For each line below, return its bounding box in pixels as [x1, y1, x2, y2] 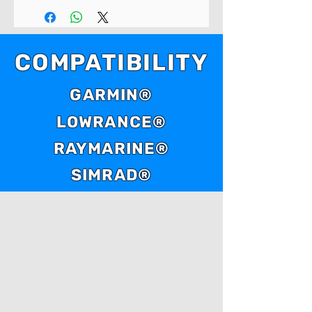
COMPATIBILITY [15, 48, 208, 76]
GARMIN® [70, 84, 153, 104]
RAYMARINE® [53, 138, 170, 158]
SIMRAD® [70, 164, 153, 185]
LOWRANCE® [56, 111, 167, 132]
